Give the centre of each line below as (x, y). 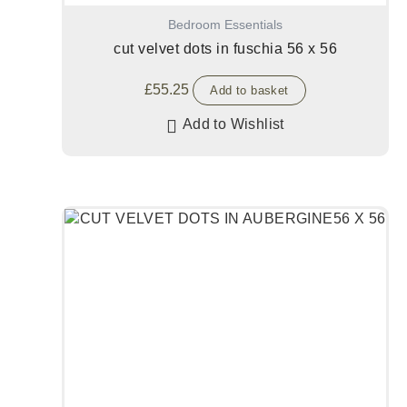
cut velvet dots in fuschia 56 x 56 (225, 48)
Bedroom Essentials (225, 25)
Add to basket (249, 90)
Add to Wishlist (233, 124)
